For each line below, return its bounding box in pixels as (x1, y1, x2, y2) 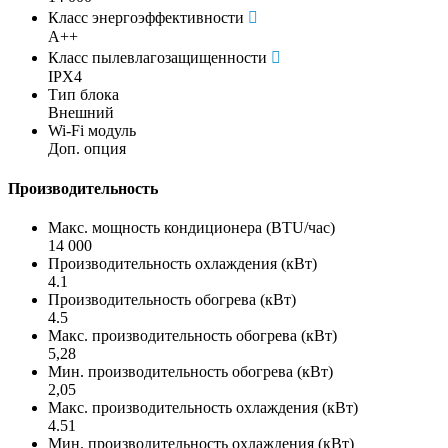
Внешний (48, 104, 114, 122)
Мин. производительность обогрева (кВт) (48, 362, 333, 380)
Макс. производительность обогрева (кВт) (48, 326, 337, 344)
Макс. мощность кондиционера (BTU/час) (48, 218, 335, 236)
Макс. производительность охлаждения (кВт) (48, 398, 358, 416)
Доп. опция (48, 140, 126, 158)
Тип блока (48, 86, 119, 104)
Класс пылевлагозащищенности (48, 49, 267, 67)
